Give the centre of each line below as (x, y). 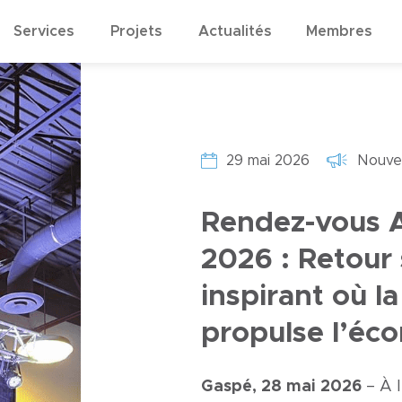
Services (44, 31)
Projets (136, 31)
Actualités (235, 31)
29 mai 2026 (268, 160)
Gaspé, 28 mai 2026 (281, 386)
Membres (339, 31)
